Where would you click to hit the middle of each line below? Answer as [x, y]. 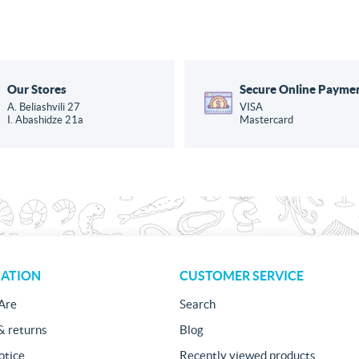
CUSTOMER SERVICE [242, 275]
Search [198, 304]
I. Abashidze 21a [45, 119]
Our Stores [36, 89]
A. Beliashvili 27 [43, 107]
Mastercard [267, 119]
